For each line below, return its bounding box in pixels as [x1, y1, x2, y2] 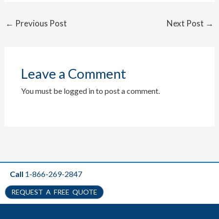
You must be [21, 86, 64, 95]
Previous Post [13, 18, 67, 29]
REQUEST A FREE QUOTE [11, 187, 97, 196]
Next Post [167, 18, 206, 29]
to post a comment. [94, 86, 160, 95]
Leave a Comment [21, 65, 126, 82]
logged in [63, 86, 94, 95]
